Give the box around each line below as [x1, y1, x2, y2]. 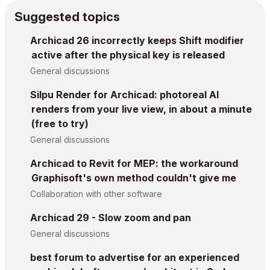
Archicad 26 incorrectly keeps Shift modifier [30, 34, 244, 46]
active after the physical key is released [31, 49, 225, 61]
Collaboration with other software [30, 189, 162, 199]
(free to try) [31, 118, 89, 130]
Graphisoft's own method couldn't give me [31, 172, 236, 184]
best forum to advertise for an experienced [30, 251, 239, 263]
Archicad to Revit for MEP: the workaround [30, 157, 238, 169]
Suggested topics [14, 10, 120, 24]
